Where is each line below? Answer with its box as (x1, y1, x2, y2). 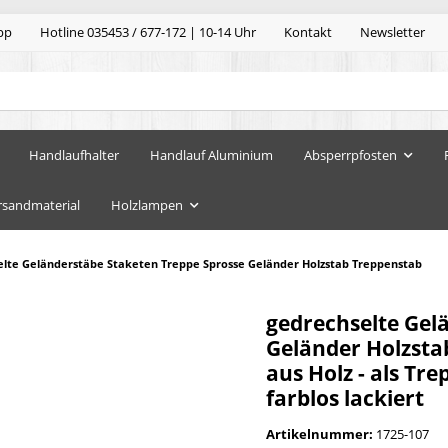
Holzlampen (111, 195, 183, 214)
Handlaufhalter (29, 145, 119, 164)
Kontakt (284, 23, 332, 42)
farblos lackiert (266, 383, 424, 412)
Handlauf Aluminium (150, 145, 273, 164)
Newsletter (360, 23, 425, 42)
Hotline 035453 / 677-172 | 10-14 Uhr (40, 23, 256, 42)
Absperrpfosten (304, 145, 397, 164)
